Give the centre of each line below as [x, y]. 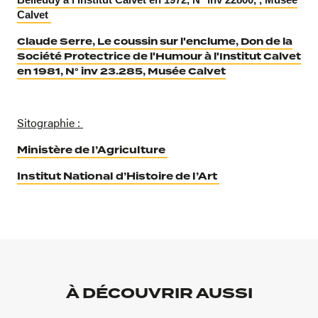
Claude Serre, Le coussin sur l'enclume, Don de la [155, 41]
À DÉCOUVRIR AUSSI [159, 293]
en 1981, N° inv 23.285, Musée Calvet [121, 71]
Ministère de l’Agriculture [92, 150]
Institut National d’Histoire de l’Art [118, 176]
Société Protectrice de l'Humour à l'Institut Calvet [159, 56]
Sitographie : [50, 122]
